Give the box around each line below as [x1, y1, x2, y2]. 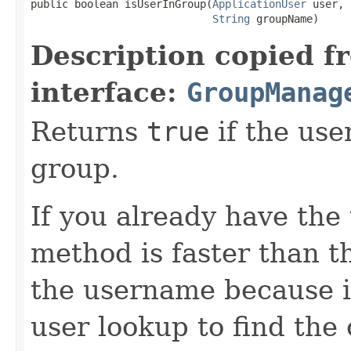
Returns [31, 115, 147, 147]
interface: [31, 76, 186, 108]
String [212, 12, 250, 25]
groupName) [250, 12, 319, 25]
